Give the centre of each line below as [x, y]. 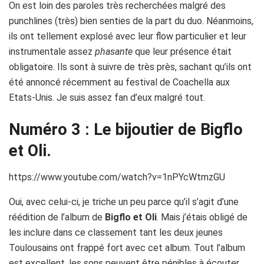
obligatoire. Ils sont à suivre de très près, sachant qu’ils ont [130, 67]
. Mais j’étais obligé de [202, 217]
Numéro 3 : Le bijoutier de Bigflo [126, 129]
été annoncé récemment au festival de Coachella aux [119, 82]
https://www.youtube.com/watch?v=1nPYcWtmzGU [117, 177]
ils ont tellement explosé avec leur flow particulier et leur [128, 37]
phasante [115, 52]
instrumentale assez [52, 52]
